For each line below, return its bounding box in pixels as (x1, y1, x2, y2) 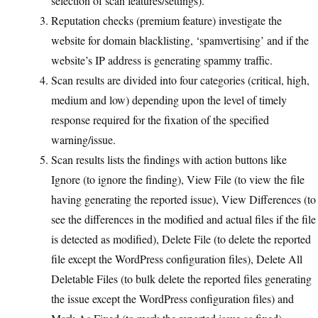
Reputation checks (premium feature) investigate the (51, 13, 282, 28)
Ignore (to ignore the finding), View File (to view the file (51, 172, 305, 187)
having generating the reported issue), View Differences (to (51, 192, 316, 207)
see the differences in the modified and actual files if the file (51, 212, 316, 226)
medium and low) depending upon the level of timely (51, 92, 287, 107)
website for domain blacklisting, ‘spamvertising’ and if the (51, 33, 309, 48)
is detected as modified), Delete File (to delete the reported (51, 231, 311, 246)
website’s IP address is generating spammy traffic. (51, 53, 273, 67)
